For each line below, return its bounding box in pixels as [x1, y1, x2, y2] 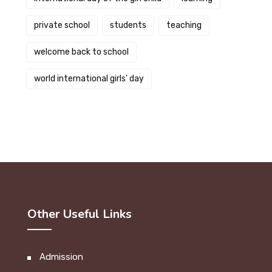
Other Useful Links [27, 206, 132, 222]
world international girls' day [33, 73, 144, 84]
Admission [39, 251, 83, 262]
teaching [166, 20, 202, 30]
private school [33, 20, 90, 30]
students [109, 20, 146, 30]
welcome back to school [33, 47, 129, 57]
